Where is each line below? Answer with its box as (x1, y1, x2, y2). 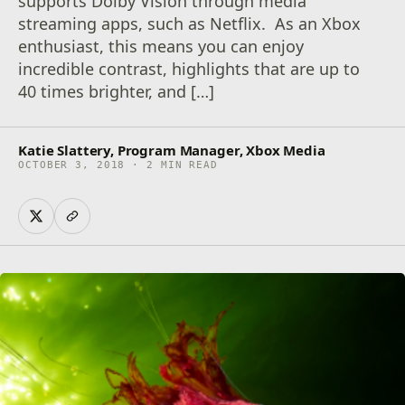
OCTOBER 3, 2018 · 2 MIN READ (18, 159, 218, 171)
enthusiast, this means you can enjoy (18, 35, 305, 57)
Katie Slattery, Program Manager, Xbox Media (18, 141, 325, 159)
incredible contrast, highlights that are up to (18, 58, 361, 80)
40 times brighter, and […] (18, 80, 215, 102)
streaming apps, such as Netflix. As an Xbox (18, 13, 362, 34)
